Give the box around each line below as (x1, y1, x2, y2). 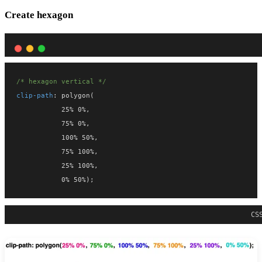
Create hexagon (5, 9, 73, 21)
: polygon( (53, 91, 94, 100)
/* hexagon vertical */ (16, 77, 106, 86)
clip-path (16, 91, 53, 100)
